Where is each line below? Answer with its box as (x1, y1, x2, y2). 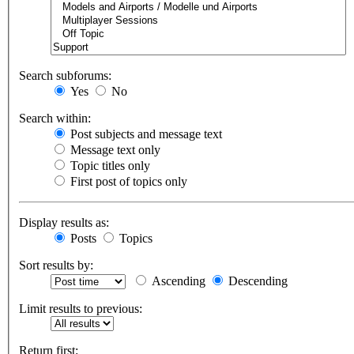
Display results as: (19, 216, 109, 230)
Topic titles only (67, 159, 150, 173)
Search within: (19, 111, 91, 126)
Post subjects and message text (67, 127, 222, 141)
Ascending (149, 274, 205, 288)
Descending (225, 274, 288, 288)
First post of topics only (67, 175, 187, 189)
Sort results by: (19, 258, 93, 273)
